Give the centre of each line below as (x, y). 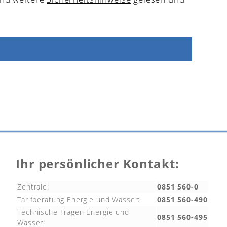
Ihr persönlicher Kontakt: (98, 164)
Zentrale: (33, 186)
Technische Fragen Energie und (73, 212)
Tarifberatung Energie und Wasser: (79, 199)
